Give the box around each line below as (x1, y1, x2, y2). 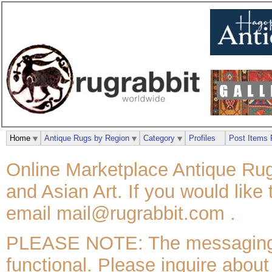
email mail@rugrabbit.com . (6, 202, 236, 224)
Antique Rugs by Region (44, 133, 129, 143)
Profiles (189, 133, 216, 143)
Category (143, 133, 175, 143)
